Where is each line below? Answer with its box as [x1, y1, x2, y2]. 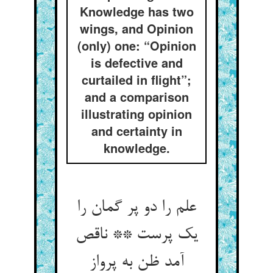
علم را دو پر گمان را [77, 198, 196, 218]
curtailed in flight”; [82, 71, 191, 88]
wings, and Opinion [80, 19, 193, 37]
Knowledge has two [79, 2, 194, 20]
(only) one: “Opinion [77, 37, 196, 54]
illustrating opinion [81, 105, 192, 122]
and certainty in [91, 122, 182, 140]
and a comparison [84, 88, 189, 105]
